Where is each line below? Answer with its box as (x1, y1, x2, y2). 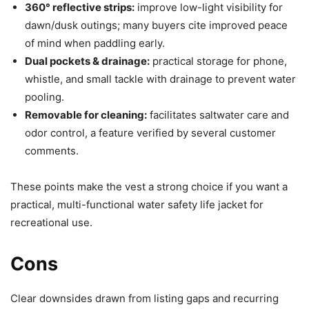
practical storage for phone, (150, 54, 287, 68)
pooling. (25, 90, 64, 103)
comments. (25, 143, 79, 157)
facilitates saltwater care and (147, 108, 289, 121)
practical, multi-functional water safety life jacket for (10, 197, 263, 211)
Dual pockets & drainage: (25, 54, 150, 68)
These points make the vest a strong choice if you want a (10, 179, 288, 193)
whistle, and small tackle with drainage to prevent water (25, 72, 296, 86)
